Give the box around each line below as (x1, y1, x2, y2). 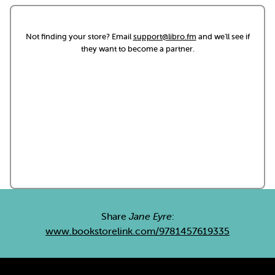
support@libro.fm (133, 31, 196, 42)
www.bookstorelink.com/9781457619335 (45, 225, 230, 237)
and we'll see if (196, 31, 250, 42)
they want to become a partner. (80, 44, 195, 54)
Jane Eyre (128, 210, 172, 222)
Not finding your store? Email (25, 31, 133, 42)
